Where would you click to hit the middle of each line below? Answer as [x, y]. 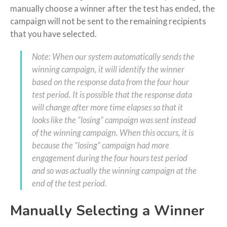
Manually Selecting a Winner [107, 211]
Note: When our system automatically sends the [113, 56]
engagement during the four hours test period [110, 158]
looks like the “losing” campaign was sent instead [114, 120]
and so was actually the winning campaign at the [114, 171]
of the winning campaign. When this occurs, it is [113, 133]
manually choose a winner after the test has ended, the [112, 8]
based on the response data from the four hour [110, 82]
